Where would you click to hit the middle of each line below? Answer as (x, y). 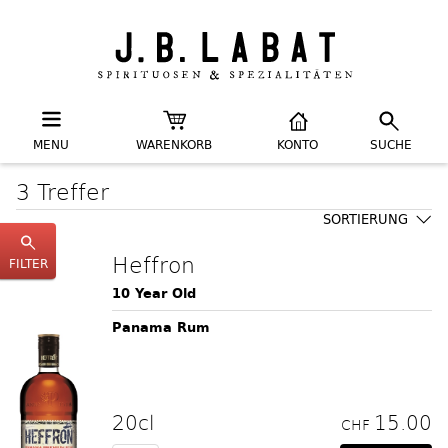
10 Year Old (154, 293)
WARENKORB (173, 144)
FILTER (28, 263)
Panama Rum (161, 327)
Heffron (153, 264)
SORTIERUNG (365, 219)
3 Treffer (62, 191)
